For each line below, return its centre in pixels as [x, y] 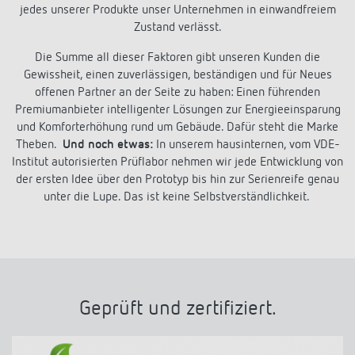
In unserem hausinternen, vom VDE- [246, 145]
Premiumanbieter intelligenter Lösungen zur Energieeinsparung [177, 111]
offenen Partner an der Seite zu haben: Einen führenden [177, 93]
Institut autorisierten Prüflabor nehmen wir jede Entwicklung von [177, 163]
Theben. [39, 145]
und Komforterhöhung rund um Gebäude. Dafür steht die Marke [177, 128]
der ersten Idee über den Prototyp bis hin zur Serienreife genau [177, 180]
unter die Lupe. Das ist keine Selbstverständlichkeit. [177, 198]
